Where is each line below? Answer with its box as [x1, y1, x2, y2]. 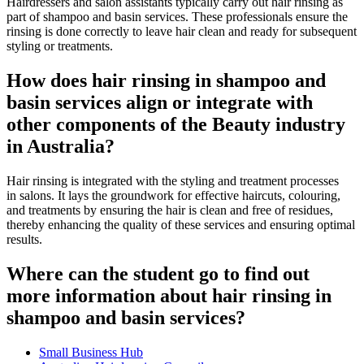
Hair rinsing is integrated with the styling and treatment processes [6, 173, 339, 188]
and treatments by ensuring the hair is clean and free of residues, [6, 202, 333, 217]
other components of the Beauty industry [6, 113, 345, 135]
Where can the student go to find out [6, 262, 310, 284]
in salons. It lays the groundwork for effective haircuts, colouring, [6, 188, 340, 202]
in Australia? [6, 135, 115, 157]
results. [6, 232, 42, 246]
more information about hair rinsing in [6, 284, 331, 306]
